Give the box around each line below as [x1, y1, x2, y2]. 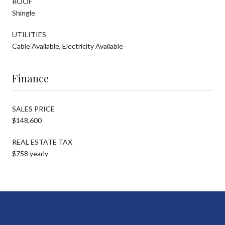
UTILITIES [12, 30, 46, 39]
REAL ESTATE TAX [12, 137, 72, 146]
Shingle [12, 8, 35, 17]
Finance [12, 71, 49, 85]
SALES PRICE [12, 104, 55, 113]
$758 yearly [12, 149, 48, 158]
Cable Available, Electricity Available [12, 41, 123, 50]
